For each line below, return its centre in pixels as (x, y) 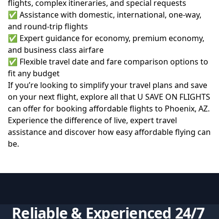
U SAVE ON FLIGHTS (174, 97)
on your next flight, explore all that (73, 97)
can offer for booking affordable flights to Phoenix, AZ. (109, 109)
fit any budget (34, 73)
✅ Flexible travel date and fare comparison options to (108, 62)
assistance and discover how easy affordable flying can (109, 132)
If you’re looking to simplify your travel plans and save (108, 85)
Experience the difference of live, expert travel (92, 120)
